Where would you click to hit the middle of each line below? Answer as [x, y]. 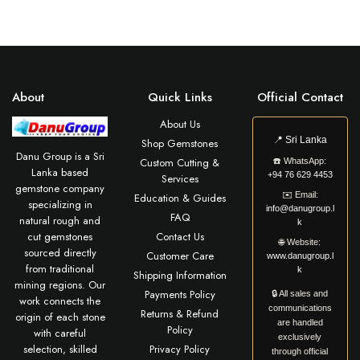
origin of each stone [60, 317]
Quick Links [180, 98]
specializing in [60, 205]
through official [300, 352]
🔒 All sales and [300, 294]
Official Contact [300, 98]
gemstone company [60, 189]
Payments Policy [180, 295]
